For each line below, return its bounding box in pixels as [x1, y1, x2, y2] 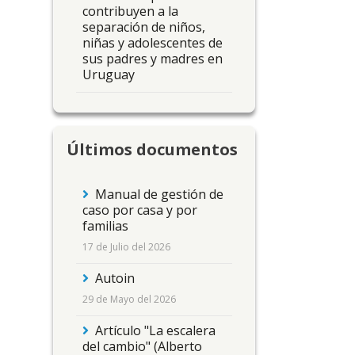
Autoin [95, 269, 135, 288]
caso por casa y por [82, 201, 197, 219]
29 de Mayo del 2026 [82, 292, 176, 306]
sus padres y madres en [82, 49, 223, 67]
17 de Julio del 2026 [82, 240, 170, 254]
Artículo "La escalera [95, 321, 216, 339]
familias [82, 217, 128, 235]
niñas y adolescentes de [82, 33, 223, 52]
